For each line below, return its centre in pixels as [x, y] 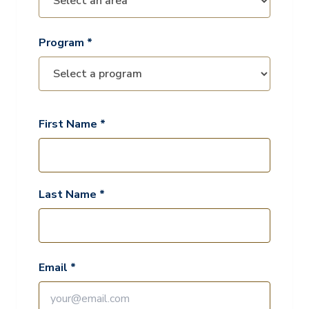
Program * [66, 42]
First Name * [72, 124]
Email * [57, 267]
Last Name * [72, 194]
